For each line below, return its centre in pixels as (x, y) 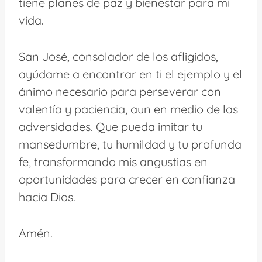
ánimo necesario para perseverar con (120, 91)
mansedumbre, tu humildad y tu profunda (130, 144)
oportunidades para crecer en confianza (127, 179)
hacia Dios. (47, 196)
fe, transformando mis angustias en (113, 161)
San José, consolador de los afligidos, (118, 56)
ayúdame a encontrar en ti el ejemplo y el (130, 74)
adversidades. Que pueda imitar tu (111, 126)
